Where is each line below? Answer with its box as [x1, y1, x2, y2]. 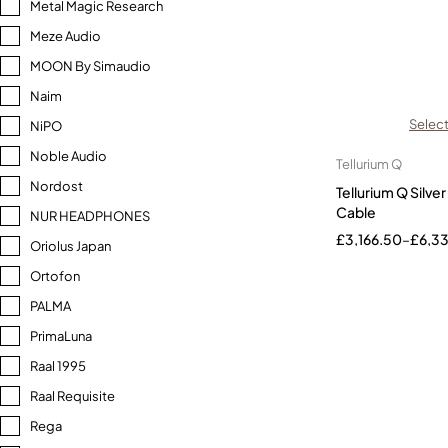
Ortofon [30, 268, 80, 284]
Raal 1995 [30, 358, 86, 374]
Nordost [30, 178, 83, 194]
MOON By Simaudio [30, 58, 151, 74]
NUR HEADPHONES [30, 208, 150, 224]
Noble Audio [30, 148, 107, 164]
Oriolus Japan [30, 238, 111, 254]
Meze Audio [30, 28, 101, 44]
